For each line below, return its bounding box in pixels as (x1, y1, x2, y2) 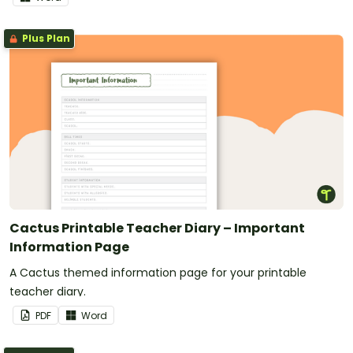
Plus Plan (20, 32, 70, 46)
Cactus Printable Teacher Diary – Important (9, 218, 305, 237)
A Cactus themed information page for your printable (9, 264, 307, 281)
